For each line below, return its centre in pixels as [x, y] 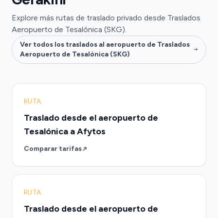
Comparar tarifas [53, 149]
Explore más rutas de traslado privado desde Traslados [106, 18]
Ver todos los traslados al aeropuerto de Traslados [105, 45]
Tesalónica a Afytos [65, 131]
